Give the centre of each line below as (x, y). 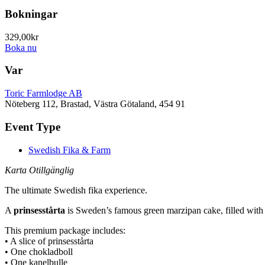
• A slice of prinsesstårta (49, 241)
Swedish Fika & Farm (70, 150)
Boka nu (21, 47)
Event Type (33, 127)
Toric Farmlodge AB (43, 93)
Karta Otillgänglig (39, 170)
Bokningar (31, 14)
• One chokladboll (39, 251)
